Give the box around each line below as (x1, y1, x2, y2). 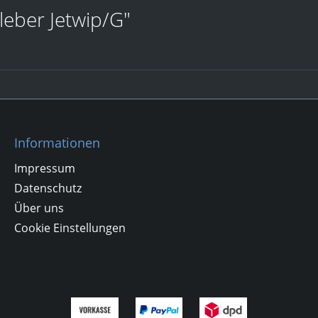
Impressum (14, 160, 75, 177)
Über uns (14, 200, 64, 216)
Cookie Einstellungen (14, 220, 126, 236)
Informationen (14, 134, 100, 152)
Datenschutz (14, 180, 82, 197)
